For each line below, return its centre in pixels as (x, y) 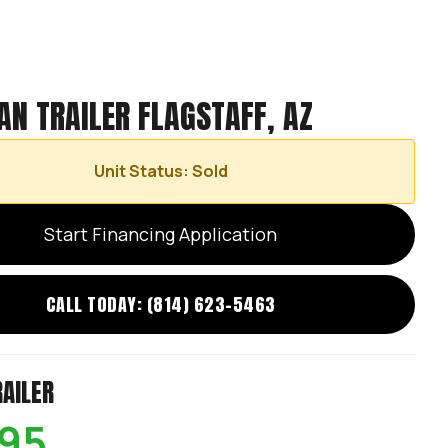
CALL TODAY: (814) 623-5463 (160, 304)
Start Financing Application (161, 234)
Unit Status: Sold (160, 171)
